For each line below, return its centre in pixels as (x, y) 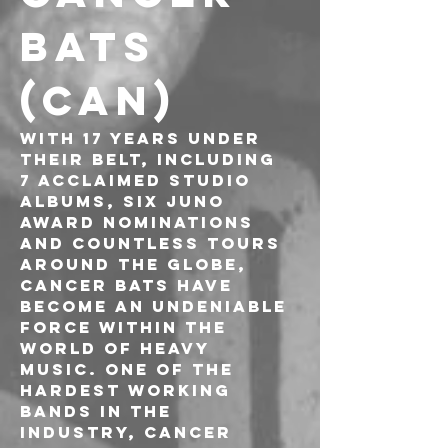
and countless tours (154, 243)
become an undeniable (157, 306)
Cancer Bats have (130, 285)
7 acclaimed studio (139, 180)
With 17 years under (144, 138)
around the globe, (137, 264)
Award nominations (140, 222)
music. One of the (130, 369)
